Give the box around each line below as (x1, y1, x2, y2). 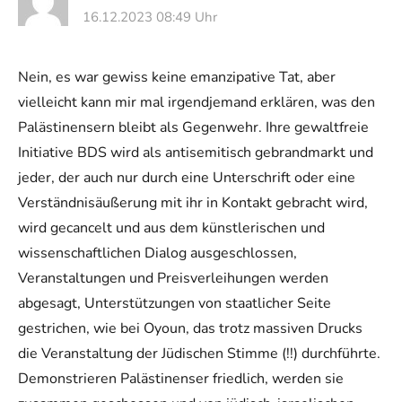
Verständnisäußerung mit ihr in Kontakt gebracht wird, (18, 192, 368, 213)
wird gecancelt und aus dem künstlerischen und (18, 217, 325, 238)
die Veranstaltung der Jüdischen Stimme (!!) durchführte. (18, 343, 380, 363)
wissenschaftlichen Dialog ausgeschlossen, (18, 242, 297, 263)
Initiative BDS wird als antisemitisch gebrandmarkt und (18, 142, 373, 162)
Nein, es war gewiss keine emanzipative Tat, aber (18, 66, 336, 87)
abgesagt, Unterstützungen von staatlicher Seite (18, 293, 331, 313)
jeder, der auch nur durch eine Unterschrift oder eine (18, 167, 355, 188)
